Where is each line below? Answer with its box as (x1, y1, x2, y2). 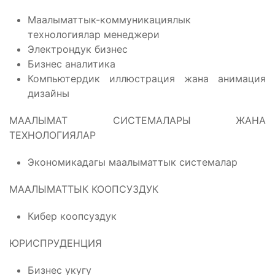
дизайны (28, 87, 69, 100)
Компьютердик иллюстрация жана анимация (28, 72, 266, 85)
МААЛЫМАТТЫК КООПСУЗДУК (9, 183, 158, 196)
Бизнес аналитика (28, 58, 115, 71)
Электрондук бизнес (28, 43, 128, 56)
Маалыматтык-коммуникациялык (28, 14, 191, 26)
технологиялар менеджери (28, 28, 160, 41)
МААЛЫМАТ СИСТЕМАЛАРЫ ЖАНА (9, 114, 266, 127)
